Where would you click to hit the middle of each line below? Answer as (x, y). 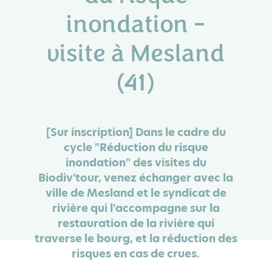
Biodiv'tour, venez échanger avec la (136, 178)
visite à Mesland (136, 54)
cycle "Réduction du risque (136, 147)
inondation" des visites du (136, 162)
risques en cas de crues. (136, 253)
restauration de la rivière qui (136, 223)
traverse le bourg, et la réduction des (136, 238)
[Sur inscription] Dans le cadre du (136, 132)
